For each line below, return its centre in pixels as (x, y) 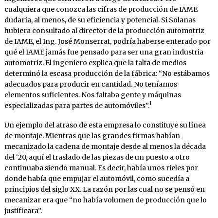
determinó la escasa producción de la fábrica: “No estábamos (107, 73)
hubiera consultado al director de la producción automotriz (104, 30)
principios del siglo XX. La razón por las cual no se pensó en (104, 189)
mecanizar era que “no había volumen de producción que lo (105, 200)
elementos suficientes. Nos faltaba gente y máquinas (92, 95)
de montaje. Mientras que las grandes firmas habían (92, 136)
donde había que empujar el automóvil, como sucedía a (97, 178)
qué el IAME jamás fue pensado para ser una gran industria (104, 52)
